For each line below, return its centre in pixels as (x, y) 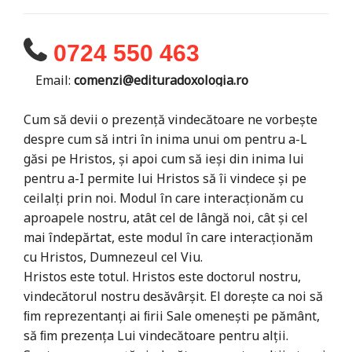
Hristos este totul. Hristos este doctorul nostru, (162, 276)
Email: (55, 80)
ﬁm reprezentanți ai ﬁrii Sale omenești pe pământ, (172, 315)
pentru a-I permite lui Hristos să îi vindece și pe (165, 178)
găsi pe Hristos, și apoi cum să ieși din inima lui (164, 158)
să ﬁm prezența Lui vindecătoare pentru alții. (156, 335)
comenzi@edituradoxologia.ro (161, 80)
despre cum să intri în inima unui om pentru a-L (165, 139)
